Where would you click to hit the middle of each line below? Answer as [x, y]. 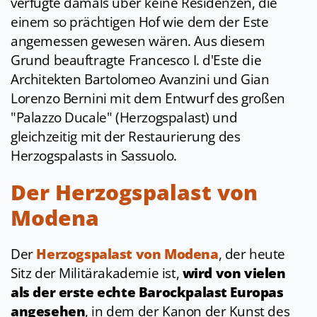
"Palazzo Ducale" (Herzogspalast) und [124, 118]
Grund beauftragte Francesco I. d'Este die [136, 60]
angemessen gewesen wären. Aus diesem [138, 41]
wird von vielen [234, 273]
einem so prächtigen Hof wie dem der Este [140, 22]
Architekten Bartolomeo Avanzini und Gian [140, 80]
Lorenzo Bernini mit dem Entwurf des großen [148, 99]
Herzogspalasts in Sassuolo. [94, 156]
